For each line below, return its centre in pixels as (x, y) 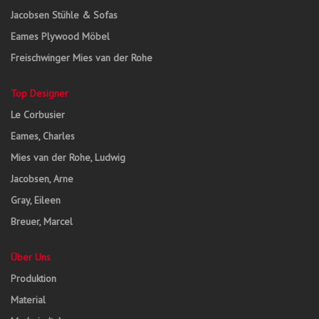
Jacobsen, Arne (42, 179)
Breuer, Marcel (42, 221)
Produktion (33, 278)
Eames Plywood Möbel (60, 36)
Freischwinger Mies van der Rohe (82, 58)
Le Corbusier (38, 115)
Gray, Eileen (36, 200)
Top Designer (40, 93)
